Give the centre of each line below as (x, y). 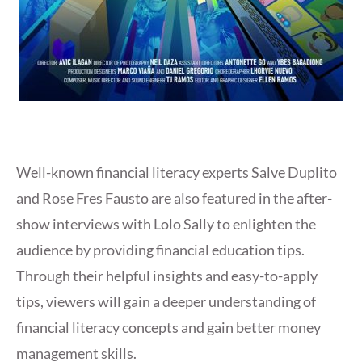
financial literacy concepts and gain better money (168, 328)
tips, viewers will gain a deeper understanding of (166, 302)
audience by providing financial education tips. (160, 250)
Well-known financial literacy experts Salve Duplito (177, 173)
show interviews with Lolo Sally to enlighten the (166, 224)
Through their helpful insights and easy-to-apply (167, 276)
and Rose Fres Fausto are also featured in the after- (174, 198)
